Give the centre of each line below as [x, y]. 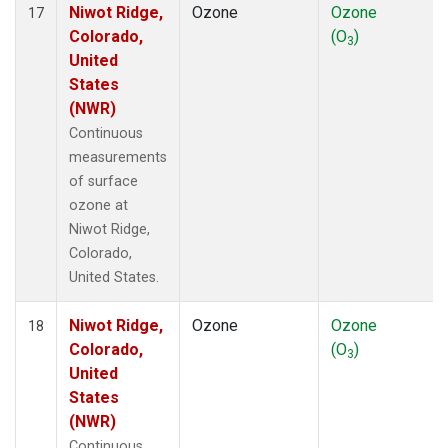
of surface [103, 181]
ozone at [98, 205]
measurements [118, 157]
